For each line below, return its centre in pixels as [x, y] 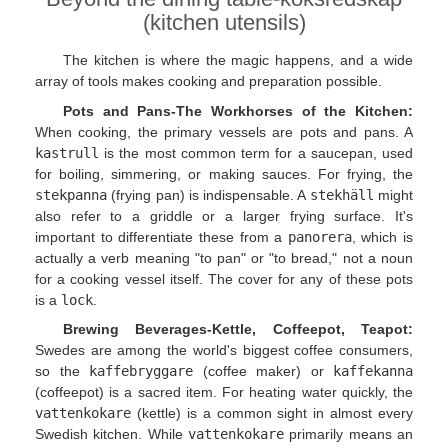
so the [62, 371]
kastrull [67, 152]
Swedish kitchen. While [111, 434]
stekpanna [71, 194]
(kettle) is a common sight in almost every [272, 413]
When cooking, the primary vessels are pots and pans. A [224, 131]
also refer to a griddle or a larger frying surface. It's [224, 215]
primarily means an [348, 434]
